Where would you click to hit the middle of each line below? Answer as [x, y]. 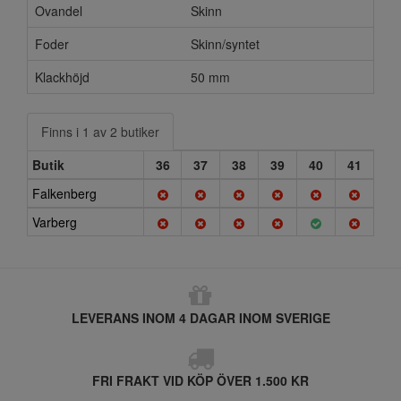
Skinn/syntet [225, 44]
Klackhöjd [62, 77]
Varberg [55, 222]
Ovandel [59, 11]
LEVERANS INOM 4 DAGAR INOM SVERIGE [200, 318]
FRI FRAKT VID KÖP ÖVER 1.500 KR [200, 380]
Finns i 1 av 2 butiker [100, 132]
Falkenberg [64, 193]
